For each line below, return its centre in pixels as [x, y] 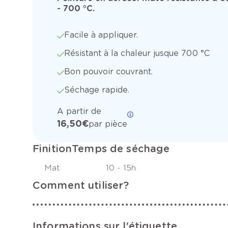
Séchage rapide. [97, 90]
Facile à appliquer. [101, 35]
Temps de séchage [121, 149]
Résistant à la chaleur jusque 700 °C [137, 53]
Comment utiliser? [81, 186]
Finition [52, 149]
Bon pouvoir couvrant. [109, 72]
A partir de [79, 111]
